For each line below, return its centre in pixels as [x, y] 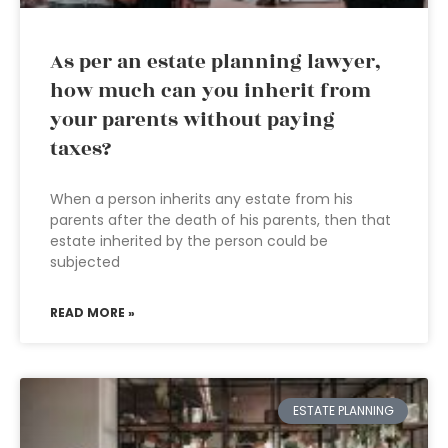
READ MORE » [92, 312]
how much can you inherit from [210, 91]
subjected [85, 262]
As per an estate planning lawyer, [215, 62]
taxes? [80, 149]
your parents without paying [192, 120]
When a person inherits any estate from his [201, 199]
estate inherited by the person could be [189, 241]
